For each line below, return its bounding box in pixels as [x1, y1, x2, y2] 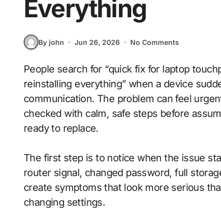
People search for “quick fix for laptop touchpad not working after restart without [24, 63, 30, 75]
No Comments [130, 37, 179, 46]
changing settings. [24, 196, 106, 208]
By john [38, 37, 64, 46]
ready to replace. [24, 122, 99, 134]
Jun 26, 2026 [74, 37, 120, 46]
